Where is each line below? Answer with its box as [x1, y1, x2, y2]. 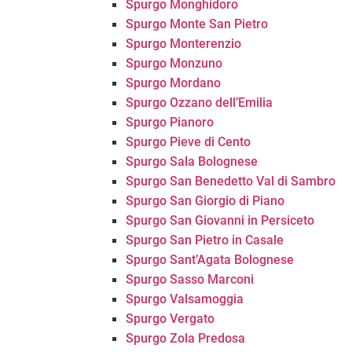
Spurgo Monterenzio [126, 36, 241, 51]
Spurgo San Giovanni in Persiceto [126, 213, 314, 228]
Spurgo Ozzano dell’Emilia [126, 95, 273, 110]
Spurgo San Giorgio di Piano [126, 193, 284, 208]
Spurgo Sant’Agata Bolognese [126, 252, 294, 267]
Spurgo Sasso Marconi [126, 272, 254, 287]
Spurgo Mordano [126, 75, 221, 90]
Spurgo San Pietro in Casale [126, 233, 284, 247]
